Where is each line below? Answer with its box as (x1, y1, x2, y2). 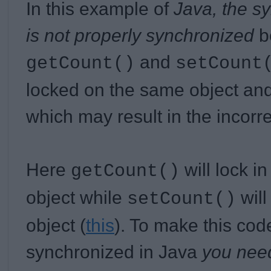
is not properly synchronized (26, 25, 254, 45)
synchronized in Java (26, 241, 202, 262)
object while (26, 187, 127, 207)
